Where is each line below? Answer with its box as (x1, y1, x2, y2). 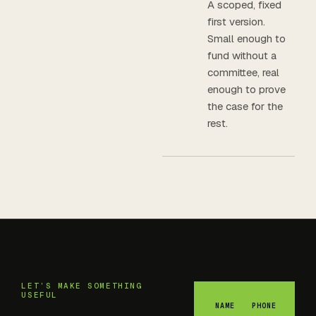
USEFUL (21, 290, 58, 300)
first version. (207, 15, 265, 29)
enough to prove (207, 83, 286, 97)
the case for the (207, 99, 283, 114)
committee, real (207, 66, 279, 80)
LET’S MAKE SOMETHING (21, 281, 142, 291)
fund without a (207, 49, 276, 63)
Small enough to (207, 32, 286, 46)
